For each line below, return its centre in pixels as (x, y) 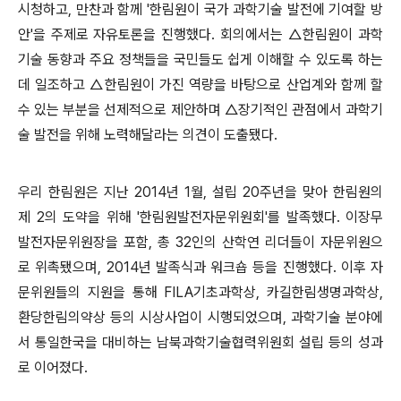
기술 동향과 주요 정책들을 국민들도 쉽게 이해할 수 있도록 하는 (200, 59)
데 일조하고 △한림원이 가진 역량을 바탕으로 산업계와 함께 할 (200, 84)
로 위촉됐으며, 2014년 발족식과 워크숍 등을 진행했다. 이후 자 (200, 267)
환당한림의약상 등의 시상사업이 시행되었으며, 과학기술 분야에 (200, 317)
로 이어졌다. (53, 367)
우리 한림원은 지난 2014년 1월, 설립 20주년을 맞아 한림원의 (200, 192)
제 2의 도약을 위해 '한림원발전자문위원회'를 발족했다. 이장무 (200, 217)
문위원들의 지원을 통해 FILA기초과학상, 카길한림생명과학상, (200, 292)
